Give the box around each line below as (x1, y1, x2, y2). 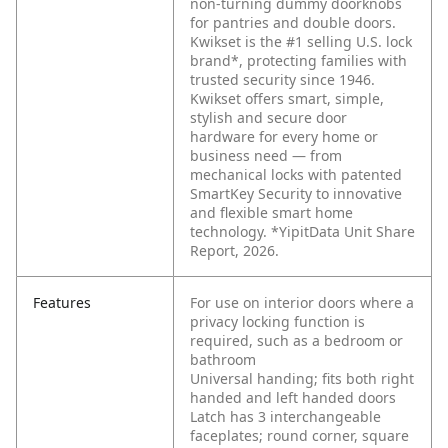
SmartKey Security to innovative (190, 184, 402, 204)
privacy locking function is (190, 312, 365, 332)
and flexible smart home (190, 203, 353, 223)
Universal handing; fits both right (190, 369, 414, 389)
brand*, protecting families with (190, 51, 407, 71)
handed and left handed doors (190, 388, 396, 408)
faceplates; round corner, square (190, 426, 409, 446)
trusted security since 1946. (190, 70, 375, 90)
